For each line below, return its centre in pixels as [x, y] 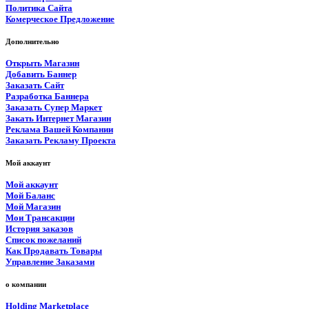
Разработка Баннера [47, 96]
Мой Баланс [30, 195]
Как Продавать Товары [54, 250]
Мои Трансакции [40, 217]
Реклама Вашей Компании [59, 129]
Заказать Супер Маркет [54, 107]
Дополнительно [32, 41]
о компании [26, 284]
